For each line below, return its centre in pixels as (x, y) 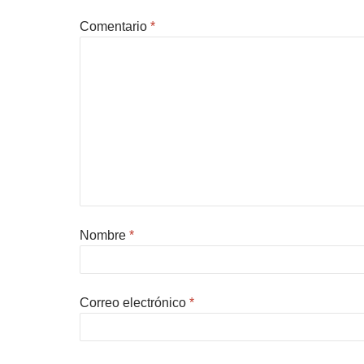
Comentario (115, 26)
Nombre (104, 235)
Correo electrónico (134, 302)
